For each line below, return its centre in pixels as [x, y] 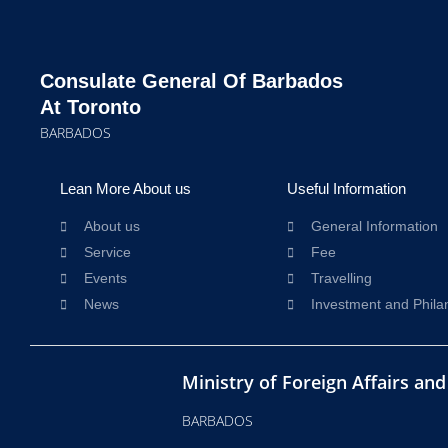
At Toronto [90, 107]
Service [107, 252]
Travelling [341, 278]
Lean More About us [125, 188]
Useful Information [346, 188]
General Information [374, 226]
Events [105, 278]
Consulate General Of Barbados [191, 81]
